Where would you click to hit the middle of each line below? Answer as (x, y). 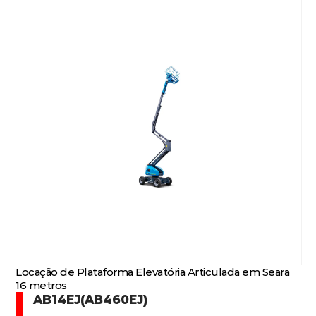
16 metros (41, 285)
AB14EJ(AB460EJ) (91, 299)
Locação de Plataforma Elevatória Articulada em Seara (153, 272)
